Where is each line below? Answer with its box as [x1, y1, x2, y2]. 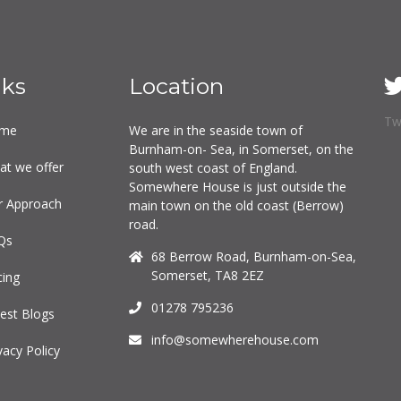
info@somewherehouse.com [151, 330, 319, 348]
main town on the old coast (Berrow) [129, 196, 344, 214]
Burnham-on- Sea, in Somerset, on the [129, 140, 354, 158]
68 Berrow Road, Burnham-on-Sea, [151, 247, 356, 265]
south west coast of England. [129, 158, 297, 176]
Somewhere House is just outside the [129, 177, 346, 195]
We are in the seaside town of [129, 121, 303, 139]
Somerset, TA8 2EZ [151, 266, 264, 284]
